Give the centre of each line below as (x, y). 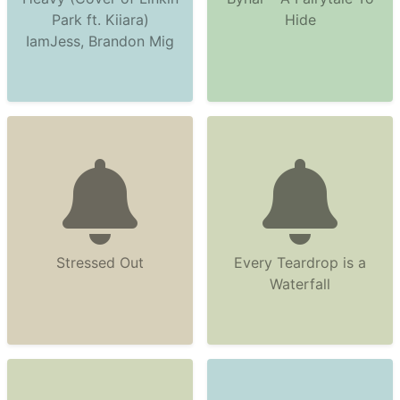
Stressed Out (100, 262)
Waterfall (300, 284)
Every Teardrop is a (300, 262)
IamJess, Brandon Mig (100, 41)
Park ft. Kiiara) (100, 20)
